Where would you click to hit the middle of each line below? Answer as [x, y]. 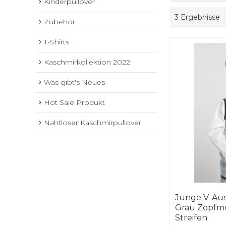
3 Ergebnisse [197, 17]
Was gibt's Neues [74, 82]
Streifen [191, 218]
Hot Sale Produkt [74, 103]
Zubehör [60, 22]
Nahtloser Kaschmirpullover [93, 123]
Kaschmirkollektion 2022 [87, 62]
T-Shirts [56, 42]
